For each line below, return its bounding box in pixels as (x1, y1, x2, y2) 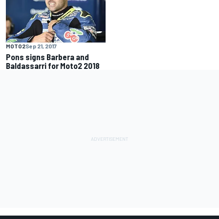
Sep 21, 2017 (25, 43, 57, 50)
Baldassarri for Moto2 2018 (6, 61, 100, 71)
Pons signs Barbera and (6, 52, 89, 62)
